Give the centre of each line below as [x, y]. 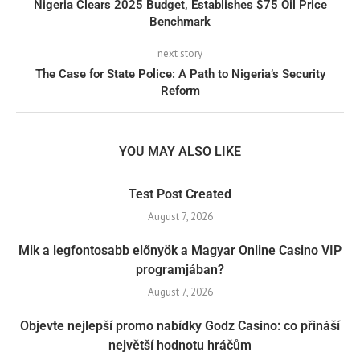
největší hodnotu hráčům [180, 346]
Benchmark [180, 22]
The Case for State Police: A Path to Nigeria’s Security [180, 74]
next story [180, 54]
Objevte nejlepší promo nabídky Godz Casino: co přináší [180, 326]
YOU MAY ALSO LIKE [180, 152]
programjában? [180, 270]
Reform [180, 91]
